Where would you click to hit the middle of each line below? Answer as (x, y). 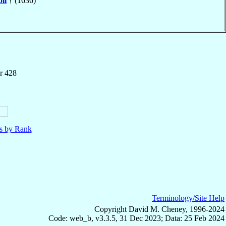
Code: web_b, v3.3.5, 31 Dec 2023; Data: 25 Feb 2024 (136, 218)
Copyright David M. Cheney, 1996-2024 (159, 209)
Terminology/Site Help (188, 198)
